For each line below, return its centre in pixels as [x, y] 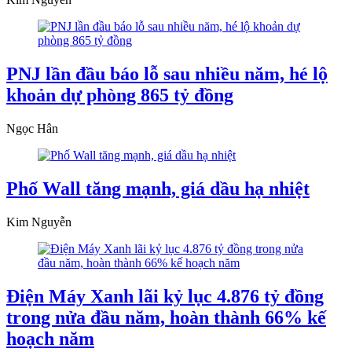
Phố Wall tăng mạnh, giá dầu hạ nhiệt [158, 189]
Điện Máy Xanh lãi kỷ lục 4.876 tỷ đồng [165, 296]
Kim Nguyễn [39, 222]
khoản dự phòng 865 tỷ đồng [120, 95]
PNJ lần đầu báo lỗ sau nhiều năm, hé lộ [167, 74]
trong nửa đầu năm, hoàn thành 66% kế [166, 317]
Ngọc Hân [32, 129]
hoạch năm [50, 338]
